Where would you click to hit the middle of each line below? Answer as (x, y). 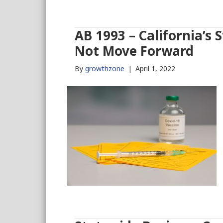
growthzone (105, 68)
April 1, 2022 (155, 68)
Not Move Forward (134, 51)
